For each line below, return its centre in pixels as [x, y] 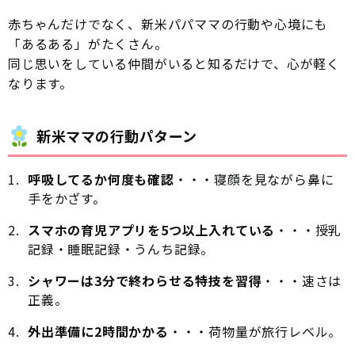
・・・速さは [302, 281]
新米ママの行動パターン [117, 136]
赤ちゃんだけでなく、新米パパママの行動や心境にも [168, 24]
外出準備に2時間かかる [98, 332]
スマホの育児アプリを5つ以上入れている [152, 230]
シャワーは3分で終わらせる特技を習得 [145, 281]
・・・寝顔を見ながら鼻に [254, 179]
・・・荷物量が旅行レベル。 [255, 332]
